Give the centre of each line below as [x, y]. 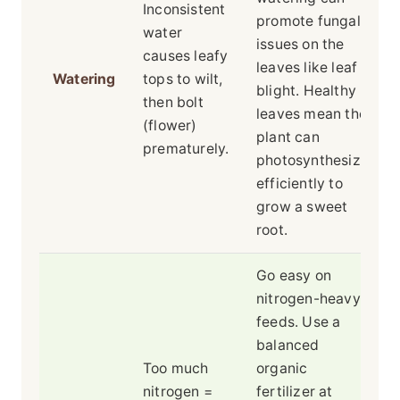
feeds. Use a [299, 322]
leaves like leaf [307, 68]
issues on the [300, 45]
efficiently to [300, 184]
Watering [84, 79]
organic [282, 369]
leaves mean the [312, 114]
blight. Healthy [306, 91]
